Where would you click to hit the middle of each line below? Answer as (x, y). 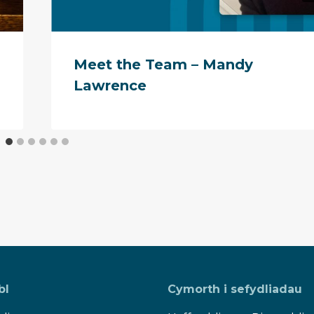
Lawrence (110, 85)
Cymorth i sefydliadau (235, 289)
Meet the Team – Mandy (164, 64)
